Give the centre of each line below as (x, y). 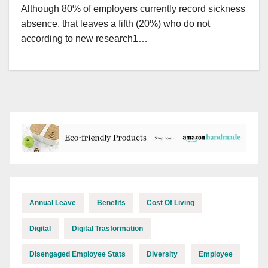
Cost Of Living (170, 203)
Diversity (162, 255)
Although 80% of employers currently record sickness (133, 8)
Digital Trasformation (107, 229)
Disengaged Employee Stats (77, 255)
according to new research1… (84, 38)
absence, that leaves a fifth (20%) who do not (115, 23)
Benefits (111, 203)
